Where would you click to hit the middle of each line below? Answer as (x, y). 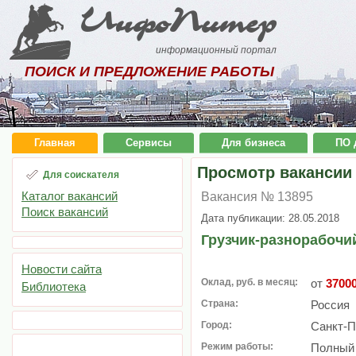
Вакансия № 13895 (257, 197)
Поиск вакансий (65, 212)
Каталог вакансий (70, 196)
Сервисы (149, 143)
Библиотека (54, 286)
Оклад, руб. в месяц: (250, 282)
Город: (217, 325)
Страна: (220, 304)
